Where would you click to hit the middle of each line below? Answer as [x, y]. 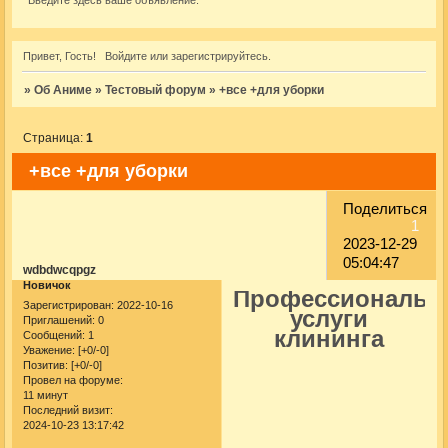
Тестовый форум [156, 89]
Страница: [55, 137]
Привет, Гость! [60, 55]
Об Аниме [63, 89]
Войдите [125, 55]
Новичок [47, 285]
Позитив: [46, 364]
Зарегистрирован [67, 304]
